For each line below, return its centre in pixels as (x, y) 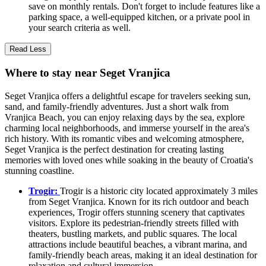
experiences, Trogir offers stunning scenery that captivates (137, 212)
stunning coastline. (39, 170)
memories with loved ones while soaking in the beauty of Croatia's (129, 160)
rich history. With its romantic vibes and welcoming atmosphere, (124, 138)
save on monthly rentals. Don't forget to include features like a (144, 7)
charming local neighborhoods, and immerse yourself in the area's (127, 128)
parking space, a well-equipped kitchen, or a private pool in (139, 17)
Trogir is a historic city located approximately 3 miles (159, 191)
